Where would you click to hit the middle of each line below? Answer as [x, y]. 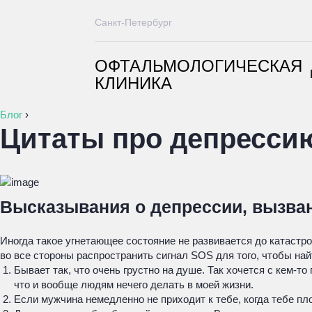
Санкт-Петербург [133, 22]
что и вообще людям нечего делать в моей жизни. [134, 284]
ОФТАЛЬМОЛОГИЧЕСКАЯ [198, 66]
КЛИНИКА [133, 83]
